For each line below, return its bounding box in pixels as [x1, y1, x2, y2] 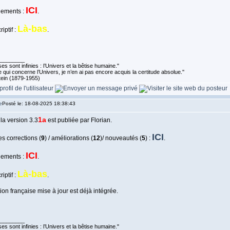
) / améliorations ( [44, 135, 93, 142]
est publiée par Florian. [46, 117, 112, 124]
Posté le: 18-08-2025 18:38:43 [2, 101, 75, 106]
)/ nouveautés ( [100, 135, 142, 142]
